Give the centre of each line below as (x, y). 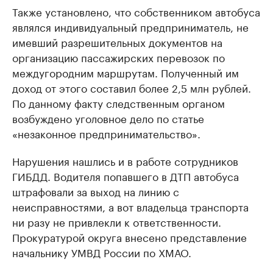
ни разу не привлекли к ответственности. (117, 221)
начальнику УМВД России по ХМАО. (102, 252)
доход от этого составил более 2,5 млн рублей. (132, 87)
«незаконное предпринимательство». (106, 133)
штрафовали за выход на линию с (96, 191)
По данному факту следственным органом (119, 102)
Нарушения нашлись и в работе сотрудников (125, 160)
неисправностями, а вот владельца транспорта (130, 206)
